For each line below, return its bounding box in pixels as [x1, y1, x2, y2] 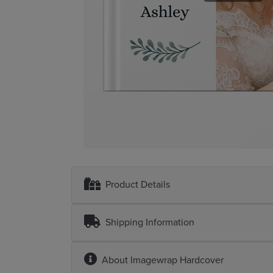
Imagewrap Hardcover [130, 254, 224, 266]
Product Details [105, 179, 170, 191]
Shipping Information [105, 216, 194, 229]
